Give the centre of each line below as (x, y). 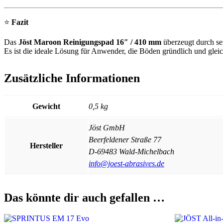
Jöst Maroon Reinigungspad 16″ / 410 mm (90, 42)
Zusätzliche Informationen (72, 78)
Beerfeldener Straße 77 (125, 139)
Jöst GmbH (107, 127)
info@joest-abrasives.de (126, 163)
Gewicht (46, 106)
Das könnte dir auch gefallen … (84, 197)
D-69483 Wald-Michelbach (131, 151)
